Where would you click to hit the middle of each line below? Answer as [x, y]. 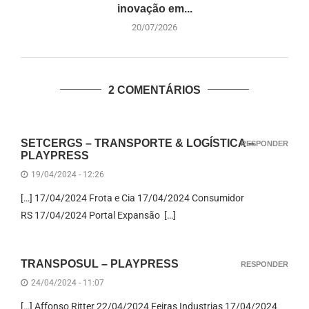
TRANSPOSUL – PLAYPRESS [100, 263]
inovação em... [154, 8]
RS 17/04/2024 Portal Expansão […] [98, 215]
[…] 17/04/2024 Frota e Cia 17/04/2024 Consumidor [132, 198]
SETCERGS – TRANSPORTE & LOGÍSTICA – [138, 143]
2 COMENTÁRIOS [154, 90]
